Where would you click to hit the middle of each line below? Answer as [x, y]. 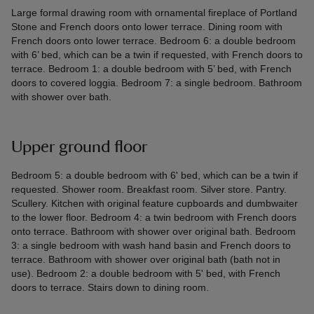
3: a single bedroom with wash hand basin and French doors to [151, 246]
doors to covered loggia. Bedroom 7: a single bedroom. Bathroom [157, 83]
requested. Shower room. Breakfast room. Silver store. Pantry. [149, 190]
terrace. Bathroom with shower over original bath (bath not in [146, 260]
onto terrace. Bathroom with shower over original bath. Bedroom [153, 232]
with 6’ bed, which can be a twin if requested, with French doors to [157, 55]
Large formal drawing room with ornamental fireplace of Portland [154, 13]
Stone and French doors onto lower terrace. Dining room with [147, 27]
